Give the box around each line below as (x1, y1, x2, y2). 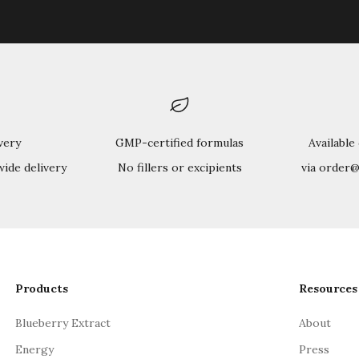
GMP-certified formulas (115, 135, 244, 150)
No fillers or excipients (117, 159, 242, 175)
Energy (14, 341, 54, 357)
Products (14, 280, 68, 296)
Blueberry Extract (14, 315, 111, 330)
